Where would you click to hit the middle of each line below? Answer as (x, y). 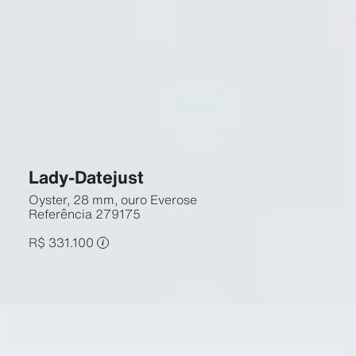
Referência (60, 214)
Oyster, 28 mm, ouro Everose (112, 199)
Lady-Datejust (86, 177)
